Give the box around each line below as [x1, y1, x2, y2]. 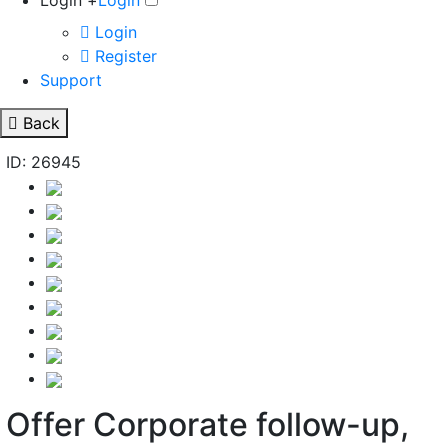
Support [40, 70, 102, 90]
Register [90, 46, 157, 66]
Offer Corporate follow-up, [6, 405, 409, 444]
